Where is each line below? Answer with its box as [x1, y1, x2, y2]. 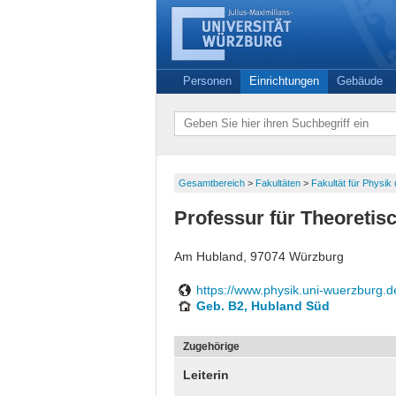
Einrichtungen [249, 74, 319, 88]
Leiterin [183, 368, 229, 382]
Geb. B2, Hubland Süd [196, 299, 330, 313]
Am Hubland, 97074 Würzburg [174, 249, 344, 263]
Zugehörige [183, 340, 240, 353]
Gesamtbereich [179, 178, 247, 188]
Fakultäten [255, 178, 303, 188]
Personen [183, 74, 232, 88]
